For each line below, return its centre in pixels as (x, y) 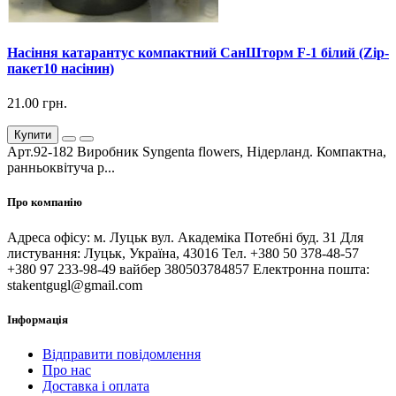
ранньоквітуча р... (61, 168)
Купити (33, 135)
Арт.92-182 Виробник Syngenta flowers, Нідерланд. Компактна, (197, 152)
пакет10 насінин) (61, 68)
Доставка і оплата (96, 385)
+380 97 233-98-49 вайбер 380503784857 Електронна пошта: (188, 269)
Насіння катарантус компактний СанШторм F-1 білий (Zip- (198, 52)
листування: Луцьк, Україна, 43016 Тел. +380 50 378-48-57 (183, 253)
